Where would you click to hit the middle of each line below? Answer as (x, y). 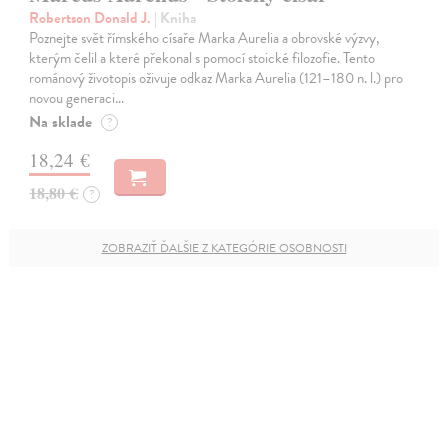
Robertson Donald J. (92, 17)
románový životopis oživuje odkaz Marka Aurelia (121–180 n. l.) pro (216, 77)
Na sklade (61, 121)
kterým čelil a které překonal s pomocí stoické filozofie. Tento (202, 57)
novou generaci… (77, 97)
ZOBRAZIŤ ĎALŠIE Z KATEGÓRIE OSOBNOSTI (224, 247)
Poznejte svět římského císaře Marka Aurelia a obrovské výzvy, (205, 37)
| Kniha (175, 17)
